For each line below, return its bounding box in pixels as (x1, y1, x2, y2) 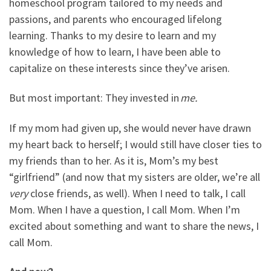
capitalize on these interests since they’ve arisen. (9, 60, 230, 75)
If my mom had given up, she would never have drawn (9, 120, 251, 135)
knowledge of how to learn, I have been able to (9, 44, 221, 59)
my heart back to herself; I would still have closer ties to (9, 137, 262, 151)
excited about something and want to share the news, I (9, 218, 259, 233)
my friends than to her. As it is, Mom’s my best (9, 153, 218, 168)
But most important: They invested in (9, 91, 180, 105)
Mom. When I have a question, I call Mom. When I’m (9, 202, 240, 217)
